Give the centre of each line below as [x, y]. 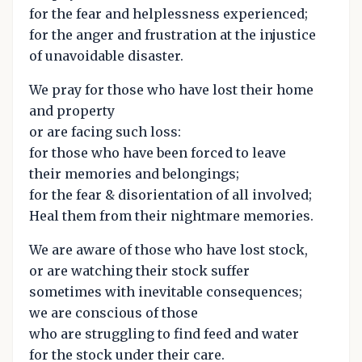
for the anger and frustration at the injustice [173, 35]
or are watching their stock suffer [139, 271]
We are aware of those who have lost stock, [168, 250]
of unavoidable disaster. [106, 56]
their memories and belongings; [134, 174]
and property [72, 111]
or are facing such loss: [105, 132]
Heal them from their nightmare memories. [171, 216]
